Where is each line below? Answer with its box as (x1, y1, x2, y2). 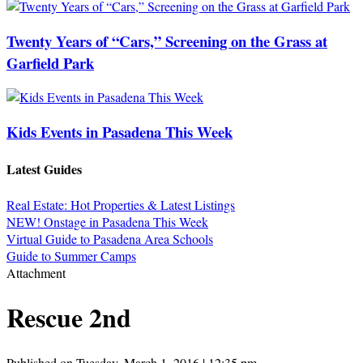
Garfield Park (6, 51, 94, 74)
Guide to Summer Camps (6, 246, 136, 264)
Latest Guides (6, 160, 82, 179)
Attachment (6, 263, 66, 281)
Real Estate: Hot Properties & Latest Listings (6, 195, 235, 213)
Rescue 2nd (6, 298, 131, 337)
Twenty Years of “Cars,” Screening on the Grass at (6, 29, 327, 52)
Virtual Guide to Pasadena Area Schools (6, 229, 213, 247)
